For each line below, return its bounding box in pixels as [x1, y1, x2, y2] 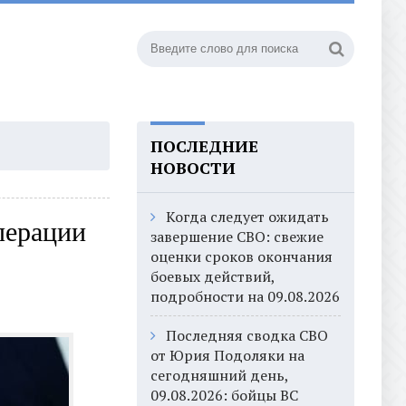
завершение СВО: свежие [150, 227, 324, 246]
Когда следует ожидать [166, 207, 329, 227]
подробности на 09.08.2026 [150, 286, 340, 306]
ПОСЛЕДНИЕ [150, 135, 258, 157]
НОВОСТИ [150, 157, 236, 179]
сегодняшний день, [150, 365, 288, 385]
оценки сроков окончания [150, 246, 333, 266]
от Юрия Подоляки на [150, 345, 304, 365]
